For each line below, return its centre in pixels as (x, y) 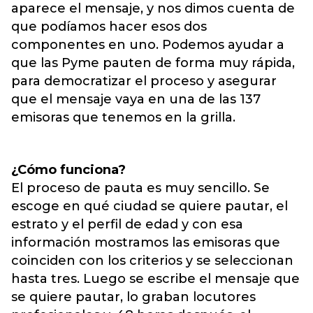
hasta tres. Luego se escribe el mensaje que (155, 279)
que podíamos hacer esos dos (109, 27)
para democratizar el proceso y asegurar (144, 81)
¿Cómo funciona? (68, 170)
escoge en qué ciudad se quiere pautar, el (150, 206)
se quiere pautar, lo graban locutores (133, 297)
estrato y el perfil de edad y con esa (127, 224)
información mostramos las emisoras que (146, 242)
